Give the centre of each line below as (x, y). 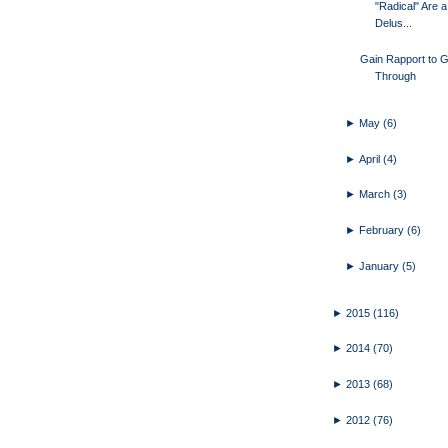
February (383, 230)
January (381, 265)
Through (395, 76)
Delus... (393, 23)
